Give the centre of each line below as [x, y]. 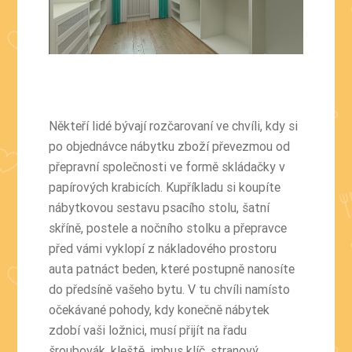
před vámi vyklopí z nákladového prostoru [163, 248]
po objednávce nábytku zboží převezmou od [170, 146]
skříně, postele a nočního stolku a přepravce [168, 227]
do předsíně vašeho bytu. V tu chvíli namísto [170, 289]
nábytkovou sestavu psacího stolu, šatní [159, 207]
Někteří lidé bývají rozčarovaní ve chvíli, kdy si [174, 125]
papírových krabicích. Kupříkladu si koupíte [165, 187]
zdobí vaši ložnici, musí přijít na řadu [148, 330]
